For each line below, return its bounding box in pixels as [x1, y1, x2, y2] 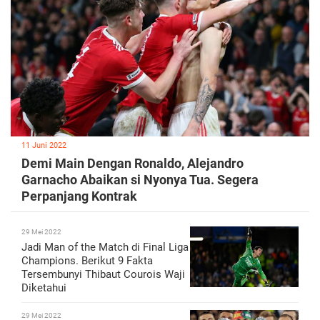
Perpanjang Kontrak [21, 189, 137, 204]
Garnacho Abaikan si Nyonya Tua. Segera [21, 172, 259, 188]
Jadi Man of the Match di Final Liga [21, 241, 189, 254]
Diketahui [21, 281, 66, 295]
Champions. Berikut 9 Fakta [21, 254, 153, 268]
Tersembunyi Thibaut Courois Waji [21, 268, 185, 281]
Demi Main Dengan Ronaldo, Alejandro [21, 156, 244, 171]
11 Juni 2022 [21, 141, 66, 151]
